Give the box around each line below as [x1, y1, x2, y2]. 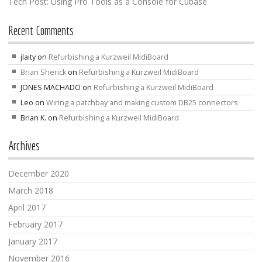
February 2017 [8, 219, 63, 230]
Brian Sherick [20, 67, 67, 78]
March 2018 [8, 185, 53, 196]
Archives [8, 139, 40, 153]
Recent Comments [8, 23, 74, 37]
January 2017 [8, 236, 57, 247]
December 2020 [8, 168, 69, 179]
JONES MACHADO [20, 82, 81, 93]
